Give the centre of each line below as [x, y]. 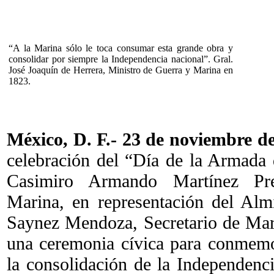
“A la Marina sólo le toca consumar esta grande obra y [121, 48]
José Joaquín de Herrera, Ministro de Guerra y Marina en [121, 70]
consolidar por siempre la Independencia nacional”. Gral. [121, 59]
